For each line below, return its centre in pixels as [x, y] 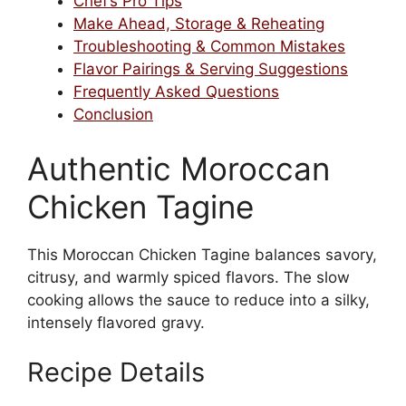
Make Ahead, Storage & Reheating [199, 24]
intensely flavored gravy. [116, 322]
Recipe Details [116, 372]
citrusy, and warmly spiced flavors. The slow [188, 277]
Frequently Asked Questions [176, 92]
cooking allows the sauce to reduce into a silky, [198, 300]
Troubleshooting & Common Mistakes [209, 47]
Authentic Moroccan [179, 168]
